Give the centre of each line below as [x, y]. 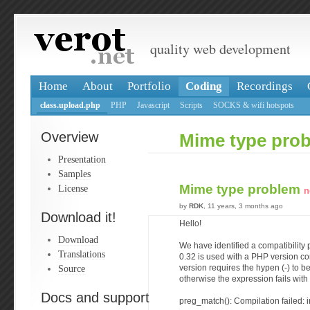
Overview [70, 137]
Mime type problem [241, 189]
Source [72, 268]
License [73, 188]
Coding [204, 86]
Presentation [82, 159]
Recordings [265, 86]
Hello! [190, 224]
